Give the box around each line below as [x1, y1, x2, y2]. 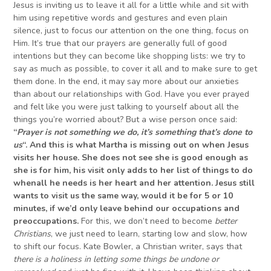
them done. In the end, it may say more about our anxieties [13, 76, 240, 88]
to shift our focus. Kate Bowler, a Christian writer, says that [13, 241, 243, 253]
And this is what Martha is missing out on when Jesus [30, 139, 249, 151]
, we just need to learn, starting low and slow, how [51, 228, 248, 240]
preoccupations [13, 215, 77, 227]
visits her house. [13, 152, 82, 164]
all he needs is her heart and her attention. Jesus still [36, 177, 255, 189]
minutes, [13, 203, 50, 215]
